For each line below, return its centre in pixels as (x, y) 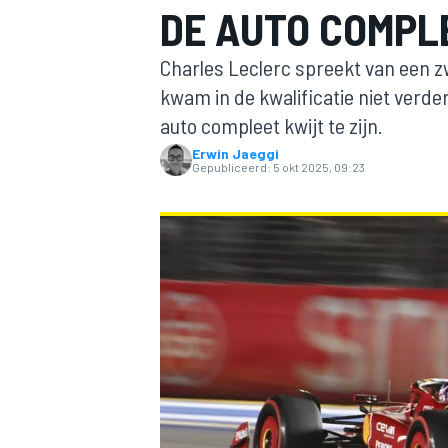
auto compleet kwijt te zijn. (271, 125)
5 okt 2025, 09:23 (319, 167)
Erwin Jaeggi (235, 153)
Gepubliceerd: (231, 167)
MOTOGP (184, 215)
